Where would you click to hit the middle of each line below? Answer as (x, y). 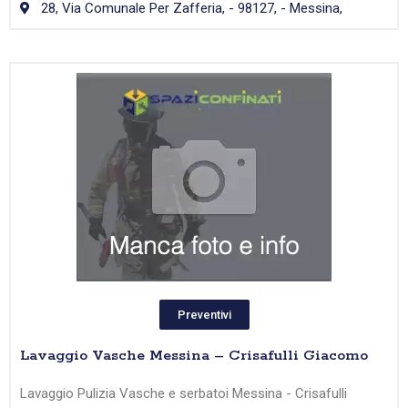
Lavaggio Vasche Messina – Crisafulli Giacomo (194, 356)
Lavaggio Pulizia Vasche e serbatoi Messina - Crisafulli (184, 394)
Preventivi (204, 315)
